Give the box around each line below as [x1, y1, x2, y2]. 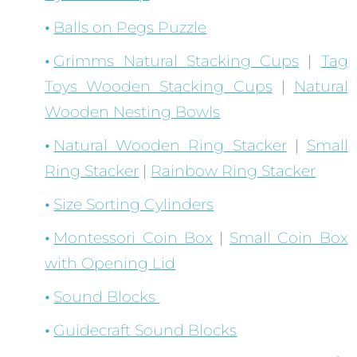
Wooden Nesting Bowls [45, 103, 221, 122]
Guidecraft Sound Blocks [53, 321, 237, 340]
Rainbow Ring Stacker [151, 162, 316, 181]
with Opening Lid [45, 254, 176, 273]
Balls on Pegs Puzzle [53, 18, 207, 37]
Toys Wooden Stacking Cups [45, 77, 273, 96]
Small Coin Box [229, 229, 348, 248]
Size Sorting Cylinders [53, 195, 214, 214]
